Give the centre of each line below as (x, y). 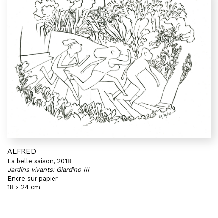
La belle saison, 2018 (39, 161)
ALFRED (22, 151)
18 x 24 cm (24, 187)
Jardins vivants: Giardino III (48, 170)
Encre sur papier (33, 178)
